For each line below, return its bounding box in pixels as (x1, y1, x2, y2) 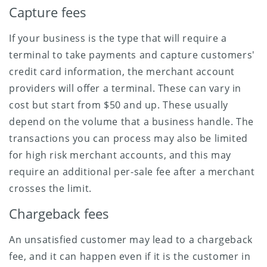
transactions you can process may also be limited (9, 131, 248, 145)
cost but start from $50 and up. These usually (9, 98, 229, 111)
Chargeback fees (9, 204, 109, 223)
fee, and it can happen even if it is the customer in (9, 249, 251, 263)
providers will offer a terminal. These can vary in (9, 81, 242, 95)
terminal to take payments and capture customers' (9, 48, 255, 61)
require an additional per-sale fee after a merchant (9, 164, 255, 178)
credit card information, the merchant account (9, 64, 235, 78)
